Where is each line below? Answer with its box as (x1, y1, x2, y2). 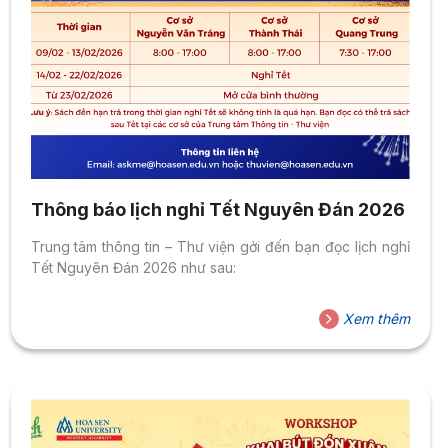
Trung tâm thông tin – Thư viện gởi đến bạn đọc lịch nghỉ (30, 238, 410, 256)
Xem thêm (338, 310, 410, 328)
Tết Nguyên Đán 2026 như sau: (30, 259, 236, 277)
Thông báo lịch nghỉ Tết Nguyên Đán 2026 (30, 199, 405, 221)
